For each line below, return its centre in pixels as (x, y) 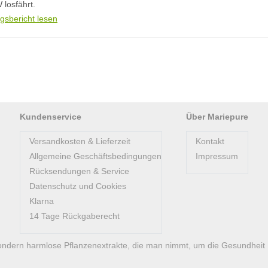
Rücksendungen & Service (79, 171)
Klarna (42, 201)
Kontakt (210, 141)
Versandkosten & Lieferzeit (80, 141)
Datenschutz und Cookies (78, 186)
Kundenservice (51, 117)
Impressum (217, 156)
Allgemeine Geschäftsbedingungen (95, 156)
